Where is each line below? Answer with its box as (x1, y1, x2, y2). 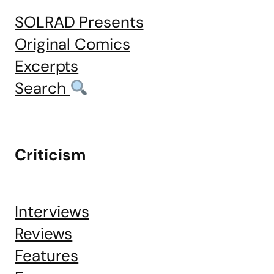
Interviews (15, 201, 89, 223)
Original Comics (15, 34, 130, 54)
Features (15, 245, 79, 267)
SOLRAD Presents (15, 12, 144, 32)
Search (15, 78, 70, 98)
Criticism (15, 144, 86, 165)
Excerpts (15, 56, 79, 76)
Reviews (15, 223, 73, 245)
